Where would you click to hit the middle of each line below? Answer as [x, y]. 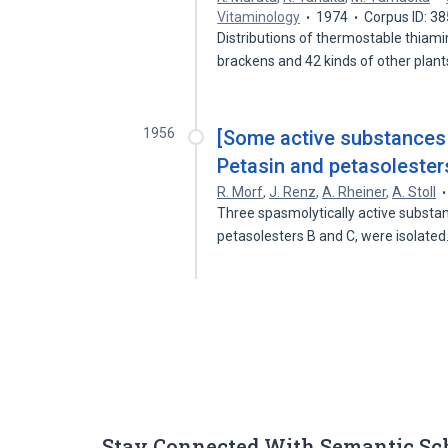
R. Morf [240, 192]
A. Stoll [414, 192]
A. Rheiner [354, 192]
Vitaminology [259, 17]
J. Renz [293, 192]
